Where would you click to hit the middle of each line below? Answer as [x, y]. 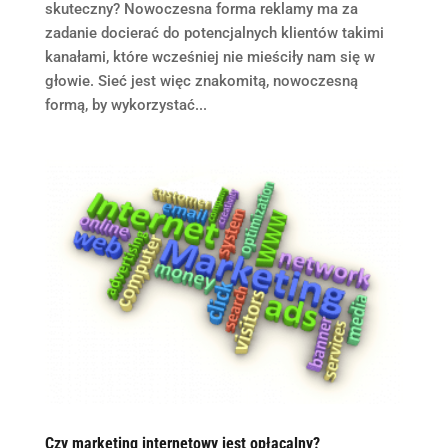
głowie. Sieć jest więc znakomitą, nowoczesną [201, 80]
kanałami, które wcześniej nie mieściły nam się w [209, 56]
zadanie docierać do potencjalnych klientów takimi [214, 32]
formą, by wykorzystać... [125, 104]
